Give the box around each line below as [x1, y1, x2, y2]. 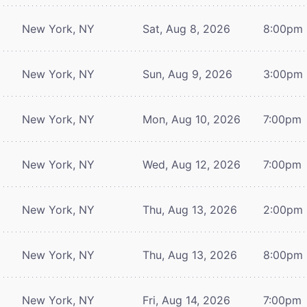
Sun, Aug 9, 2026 [143, 66, 232, 81]
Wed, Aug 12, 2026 [143, 157, 241, 171]
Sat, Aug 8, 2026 [143, 21, 230, 36]
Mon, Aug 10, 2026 [143, 112, 241, 126]
